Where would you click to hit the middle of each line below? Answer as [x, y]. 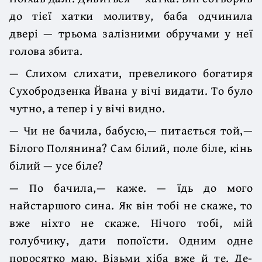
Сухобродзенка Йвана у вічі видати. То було [131, 90]
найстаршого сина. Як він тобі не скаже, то [131, 205]
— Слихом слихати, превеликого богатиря [131, 73]
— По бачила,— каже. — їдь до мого [131, 187]
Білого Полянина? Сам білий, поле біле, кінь [131, 147]
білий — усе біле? [56, 165]
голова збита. [46, 50]
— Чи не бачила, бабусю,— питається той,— [131, 130]
